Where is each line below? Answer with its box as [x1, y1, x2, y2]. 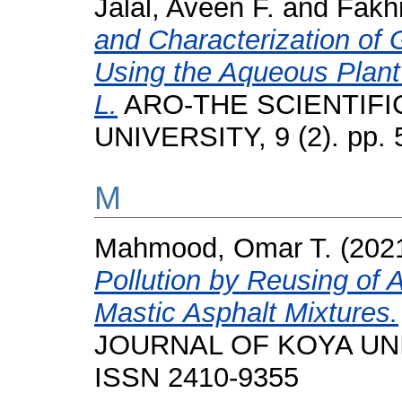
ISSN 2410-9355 [94, 362, 299, 393]
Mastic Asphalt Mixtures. [94, 297, 398, 328]
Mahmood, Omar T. [94, 232, 332, 264]
